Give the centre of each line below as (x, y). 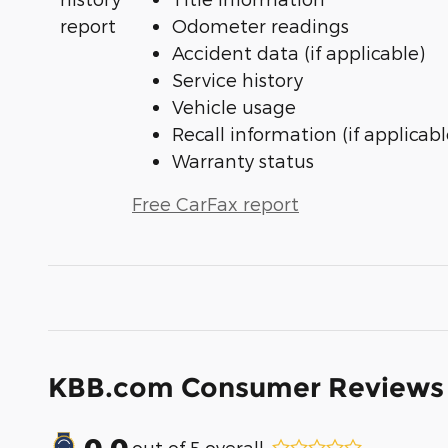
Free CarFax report (215, 203)
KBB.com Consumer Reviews (246, 387)
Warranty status (243, 160)
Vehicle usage (234, 106)
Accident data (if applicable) (298, 52)
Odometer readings (260, 25)
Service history (237, 79)
